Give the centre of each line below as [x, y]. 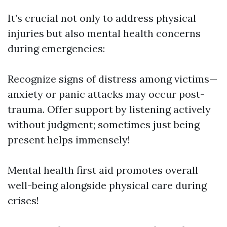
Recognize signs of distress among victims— [112, 79]
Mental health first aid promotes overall [103, 170]
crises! [23, 200]
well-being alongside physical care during [107, 185]
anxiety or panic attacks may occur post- [106, 94]
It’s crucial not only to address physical [102, 18]
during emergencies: [56, 48]
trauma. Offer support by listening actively [109, 109]
